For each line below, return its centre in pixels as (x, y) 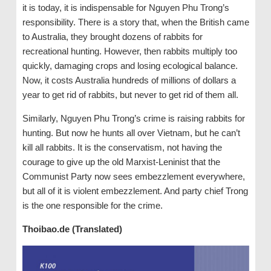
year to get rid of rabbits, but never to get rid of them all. (130, 95)
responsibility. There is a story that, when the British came (135, 22)
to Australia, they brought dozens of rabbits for (112, 37)
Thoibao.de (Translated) (72, 229)
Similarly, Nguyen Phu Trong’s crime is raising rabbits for (133, 119)
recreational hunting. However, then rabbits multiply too (129, 51)
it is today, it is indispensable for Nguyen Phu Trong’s (126, 8)
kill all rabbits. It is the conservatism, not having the (122, 148)
